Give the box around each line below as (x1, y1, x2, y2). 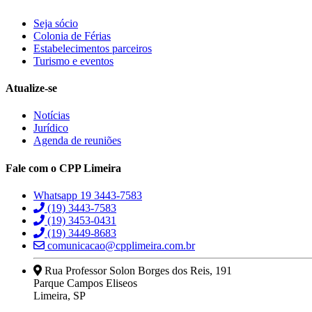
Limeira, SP (33, 290, 86, 302)
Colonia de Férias (33, 29, 111, 42)
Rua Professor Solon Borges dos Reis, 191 (42, 265, 232, 277)
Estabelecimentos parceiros (33, 42, 152, 54)
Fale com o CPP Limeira (6, 162, 121, 174)
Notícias (33, 109, 70, 122)
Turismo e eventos (33, 54, 114, 67)
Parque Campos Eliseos (33, 277, 137, 290)
